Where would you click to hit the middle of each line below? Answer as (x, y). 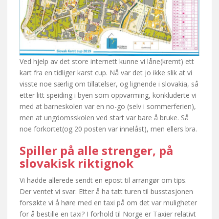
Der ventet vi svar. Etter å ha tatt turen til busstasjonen (106, 191)
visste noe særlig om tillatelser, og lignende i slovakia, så (109, 84)
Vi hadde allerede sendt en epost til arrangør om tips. (103, 180)
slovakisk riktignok (77, 163)
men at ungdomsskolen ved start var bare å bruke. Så (104, 117)
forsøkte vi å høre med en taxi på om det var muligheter (108, 202)
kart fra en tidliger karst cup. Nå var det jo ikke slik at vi (106, 72)
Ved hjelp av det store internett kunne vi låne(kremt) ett (107, 61)
